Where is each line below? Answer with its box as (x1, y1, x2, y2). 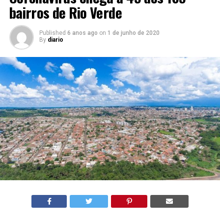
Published (39, 29, 66, 36)
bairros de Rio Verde (9, 2, 122, 23)
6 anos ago (67, 29, 98, 36)
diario (47, 36, 63, 43)
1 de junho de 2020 (107, 29, 160, 36)
